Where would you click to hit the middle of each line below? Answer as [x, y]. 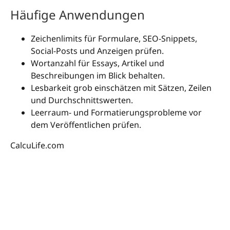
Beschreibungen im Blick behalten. [98, 76]
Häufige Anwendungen [78, 15]
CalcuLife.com [37, 146]
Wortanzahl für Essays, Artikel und [98, 63]
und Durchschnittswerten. [82, 100]
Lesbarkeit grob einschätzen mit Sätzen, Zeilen [121, 88]
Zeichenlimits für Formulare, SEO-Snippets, [114, 39]
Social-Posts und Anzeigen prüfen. [97, 51]
